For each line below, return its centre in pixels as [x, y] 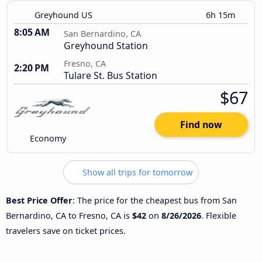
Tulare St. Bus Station [111, 76]
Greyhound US [63, 15]
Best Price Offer [39, 200]
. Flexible [219, 215]
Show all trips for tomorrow [136, 173]
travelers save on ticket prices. [66, 230]
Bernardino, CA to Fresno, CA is [69, 215]
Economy [47, 139]
